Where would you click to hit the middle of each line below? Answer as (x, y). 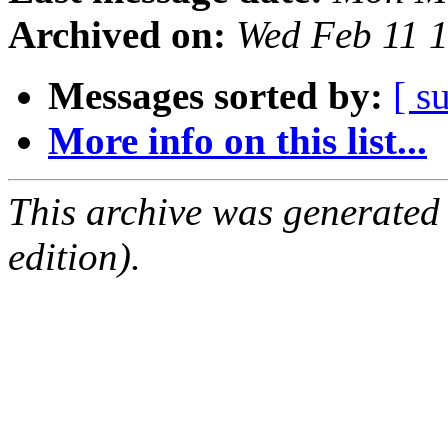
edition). (74, 257)
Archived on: (117, 35)
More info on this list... (237, 141)
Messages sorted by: (215, 96)
